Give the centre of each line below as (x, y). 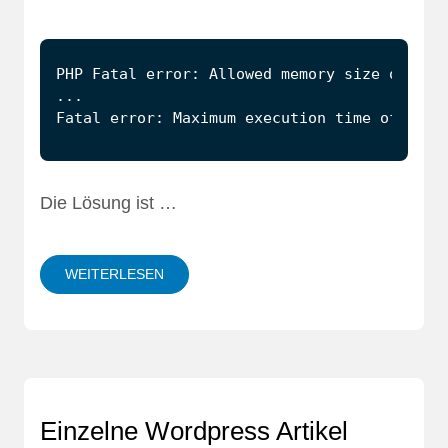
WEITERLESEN (114, 273)
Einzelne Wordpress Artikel (194, 430)
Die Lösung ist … (108, 202)
